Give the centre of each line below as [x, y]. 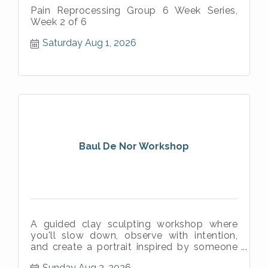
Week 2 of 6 [59, 22]
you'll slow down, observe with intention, [134, 235]
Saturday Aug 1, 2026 [89, 42]
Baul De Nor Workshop [134, 146]
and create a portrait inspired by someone [134, 246]
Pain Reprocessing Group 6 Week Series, [134, 10]
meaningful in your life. [83, 258]
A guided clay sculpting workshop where [134, 224]
